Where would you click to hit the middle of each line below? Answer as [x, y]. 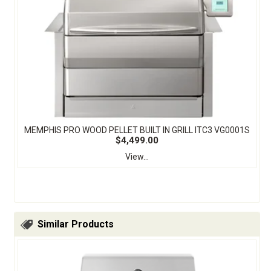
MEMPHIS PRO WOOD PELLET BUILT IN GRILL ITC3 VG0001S [137, 130]
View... [137, 157]
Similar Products [76, 224]
